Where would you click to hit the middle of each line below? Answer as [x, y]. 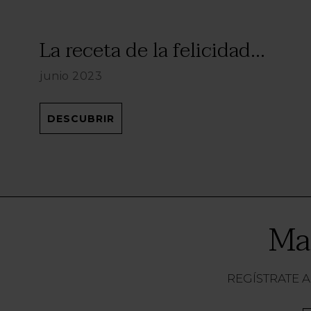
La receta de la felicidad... [152, 50]
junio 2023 [71, 76]
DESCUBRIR [81, 118]
